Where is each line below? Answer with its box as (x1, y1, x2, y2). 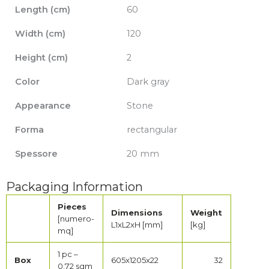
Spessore (14, 148, 58, 160)
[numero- (58, 214, 95, 224)
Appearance (14, 100, 71, 112)
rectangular (126, 124, 177, 136)
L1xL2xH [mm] (111, 220, 163, 230)
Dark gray (126, 76, 169, 88)
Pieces (58, 202, 87, 212)
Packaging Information (6, 180, 143, 195)
